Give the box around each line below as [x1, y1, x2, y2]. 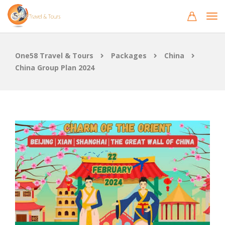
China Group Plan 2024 [15, 63, 94, 72]
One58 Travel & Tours [15, 51, 93, 60]
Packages [111, 51, 147, 60]
